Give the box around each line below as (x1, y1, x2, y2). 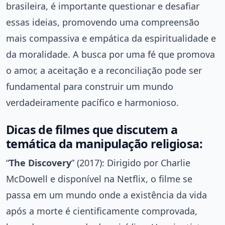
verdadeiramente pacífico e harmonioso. (6, 96, 179, 109)
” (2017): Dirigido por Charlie (71, 157, 190, 169)
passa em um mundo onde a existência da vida (6, 189, 207, 201)
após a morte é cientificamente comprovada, (6, 205, 197, 217)
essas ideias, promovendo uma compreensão (6, 16, 199, 29)
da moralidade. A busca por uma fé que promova (6, 48, 215, 61)
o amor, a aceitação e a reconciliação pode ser (6, 64, 202, 77)
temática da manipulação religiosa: (6, 136, 203, 152)
